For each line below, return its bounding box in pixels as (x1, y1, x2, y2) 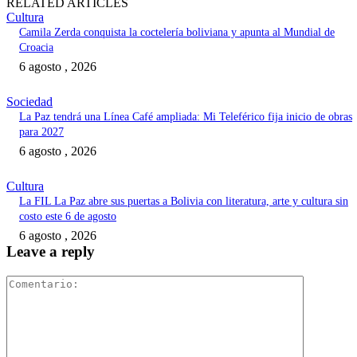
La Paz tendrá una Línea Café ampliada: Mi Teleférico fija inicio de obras (19, 111, 352, 124)
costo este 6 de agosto (19, 210, 116, 223)
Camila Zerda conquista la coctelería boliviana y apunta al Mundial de (19, 26, 335, 39)
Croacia (19, 41, 53, 54)
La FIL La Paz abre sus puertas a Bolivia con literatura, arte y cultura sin (19, 195, 348, 208)
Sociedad (6, 95, 53, 109)
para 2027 (19, 126, 64, 139)
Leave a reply (6, 243, 95, 261)
